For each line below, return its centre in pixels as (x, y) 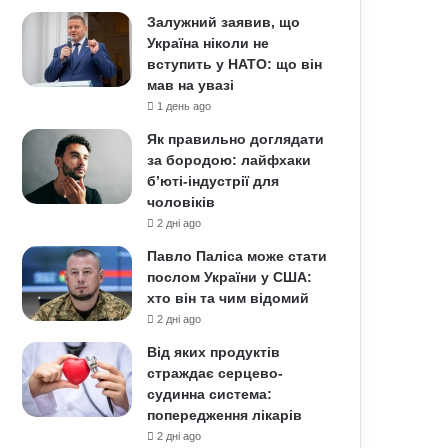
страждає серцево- (215, 373)
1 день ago (184, 106)
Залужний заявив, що (224, 22)
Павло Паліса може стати (237, 256)
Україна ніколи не (208, 43)
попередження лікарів (225, 415)
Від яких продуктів (214, 352)
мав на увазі (191, 85)
